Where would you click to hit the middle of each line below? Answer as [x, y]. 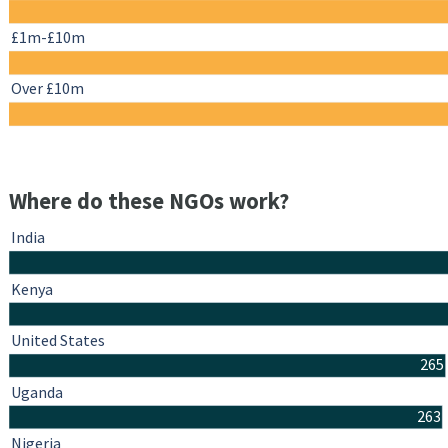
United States [58, 340]
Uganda [37, 392]
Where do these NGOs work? [149, 201]
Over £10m [47, 88]
